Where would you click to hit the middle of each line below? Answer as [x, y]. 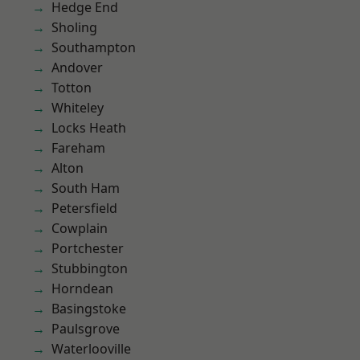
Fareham [78, 148]
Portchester [88, 248]
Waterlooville [91, 349]
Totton [72, 88]
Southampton [94, 47]
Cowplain [80, 228]
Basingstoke [89, 309]
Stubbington [90, 268]
